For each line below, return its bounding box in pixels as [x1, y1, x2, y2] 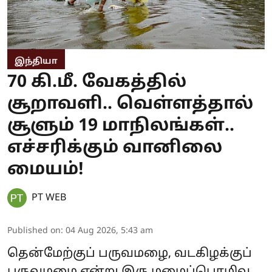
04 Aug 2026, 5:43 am [66, 226, 153, 237]
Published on [7, 226, 61, 237]
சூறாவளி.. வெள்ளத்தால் [7, 94, 253, 115]
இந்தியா [15, 56, 58, 67]
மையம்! [7, 160, 84, 181]
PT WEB [32, 192, 66, 205]
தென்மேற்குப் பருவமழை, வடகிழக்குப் [7, 246, 252, 262]
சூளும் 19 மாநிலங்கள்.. [7, 116, 234, 137]
